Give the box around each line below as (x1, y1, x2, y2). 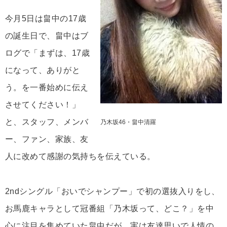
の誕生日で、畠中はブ (5, 31, 89, 41)
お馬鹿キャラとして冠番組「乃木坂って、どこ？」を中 (5, 204, 214, 213)
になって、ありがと (5, 66, 81, 75)
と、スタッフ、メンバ (5, 118, 89, 127)
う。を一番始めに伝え (5, 83, 89, 92)
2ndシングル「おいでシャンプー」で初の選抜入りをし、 (5, 186, 220, 196)
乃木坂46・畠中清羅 (100, 119, 156, 126)
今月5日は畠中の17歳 (5, 14, 87, 23)
